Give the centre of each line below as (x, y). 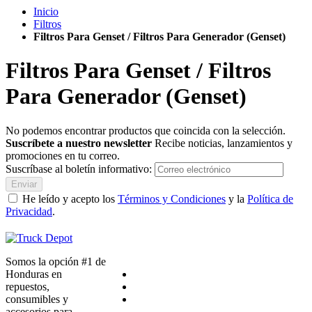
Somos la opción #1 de (56, 261)
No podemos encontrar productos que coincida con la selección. (146, 130)
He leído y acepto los (70, 198)
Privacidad (29, 211)
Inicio (46, 11)
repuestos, (28, 286)
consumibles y (37, 299)
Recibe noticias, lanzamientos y (224, 143)
